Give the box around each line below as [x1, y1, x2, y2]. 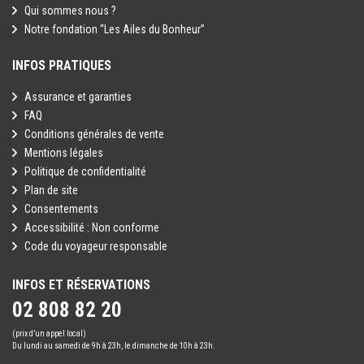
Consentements [24, 202, 98, 216]
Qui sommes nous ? [24, 4, 116, 18]
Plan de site [24, 184, 78, 197]
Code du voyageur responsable [24, 240, 167, 253]
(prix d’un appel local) [12, 329, 86, 339]
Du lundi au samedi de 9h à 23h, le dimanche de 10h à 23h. [12, 341, 215, 351]
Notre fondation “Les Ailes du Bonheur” [24, 23, 205, 37]
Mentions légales [24, 146, 103, 160]
